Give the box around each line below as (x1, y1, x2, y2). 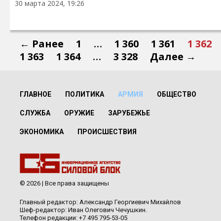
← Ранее (20, 37, 64, 50)
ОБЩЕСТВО (157, 90, 196, 98)
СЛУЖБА (20, 109, 50, 117)
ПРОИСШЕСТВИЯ (77, 128, 137, 136)
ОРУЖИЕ (64, 109, 94, 117)
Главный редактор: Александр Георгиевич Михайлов (20, 198, 181, 206)
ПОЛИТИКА (65, 90, 104, 98)
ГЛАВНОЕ (20, 90, 51, 98)
